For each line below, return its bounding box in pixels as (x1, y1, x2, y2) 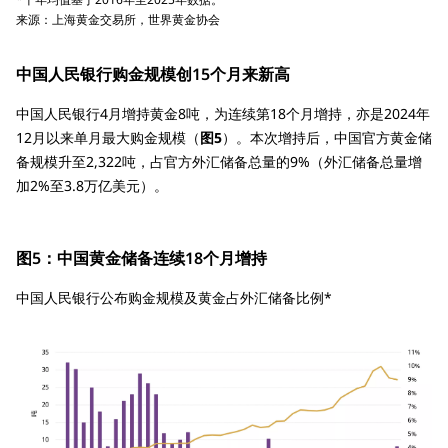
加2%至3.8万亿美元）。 (16, 176, 168, 196)
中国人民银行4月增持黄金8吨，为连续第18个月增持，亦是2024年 (16, 104, 430, 124)
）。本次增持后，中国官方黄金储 (222, 128, 432, 148)
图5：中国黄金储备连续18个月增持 (16, 247, 267, 270)
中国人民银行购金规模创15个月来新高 (16, 63, 290, 86)
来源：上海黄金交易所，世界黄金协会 (16, 11, 220, 29)
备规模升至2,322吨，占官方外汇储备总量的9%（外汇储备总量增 (16, 152, 422, 172)
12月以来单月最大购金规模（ (16, 128, 200, 148)
